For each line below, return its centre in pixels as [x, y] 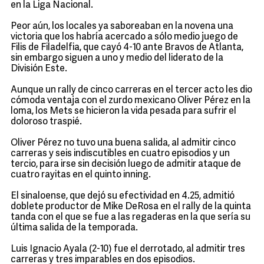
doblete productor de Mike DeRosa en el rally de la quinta [131, 207]
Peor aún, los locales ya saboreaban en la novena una [122, 27]
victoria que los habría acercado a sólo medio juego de [124, 37]
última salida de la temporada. [74, 228]
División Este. [39, 69]
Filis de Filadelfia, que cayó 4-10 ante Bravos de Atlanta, [127, 48]
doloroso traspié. [46, 122]
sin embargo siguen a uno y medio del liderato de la [117, 58]
